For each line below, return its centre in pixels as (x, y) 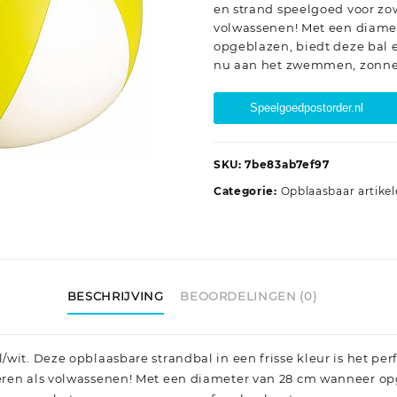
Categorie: (247, 191)
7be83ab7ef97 (287, 165)
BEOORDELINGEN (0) (249, 296)
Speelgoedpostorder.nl (306, 108)
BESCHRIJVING (115, 296)
